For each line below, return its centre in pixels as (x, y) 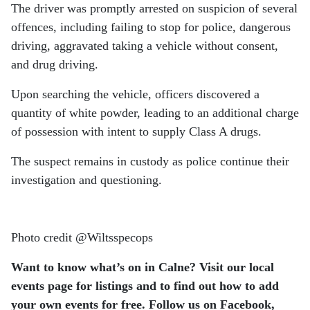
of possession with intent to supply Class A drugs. (136, 131)
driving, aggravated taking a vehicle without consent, (145, 45)
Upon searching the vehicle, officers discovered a (135, 94)
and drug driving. (55, 64)
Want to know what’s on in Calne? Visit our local (143, 267)
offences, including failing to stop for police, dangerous (151, 27)
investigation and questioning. (86, 180)
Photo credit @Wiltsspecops (82, 237)
